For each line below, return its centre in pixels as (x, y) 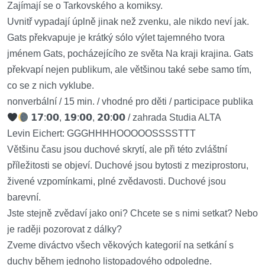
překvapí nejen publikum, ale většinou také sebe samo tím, (129, 70)
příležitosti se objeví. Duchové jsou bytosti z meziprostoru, (128, 165)
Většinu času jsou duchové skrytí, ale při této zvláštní (117, 149)
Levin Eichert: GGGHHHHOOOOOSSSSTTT (101, 133)
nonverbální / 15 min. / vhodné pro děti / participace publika (130, 101)
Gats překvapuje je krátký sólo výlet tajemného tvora (116, 38)
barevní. (24, 197)
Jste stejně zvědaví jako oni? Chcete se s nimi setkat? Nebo (132, 213)
